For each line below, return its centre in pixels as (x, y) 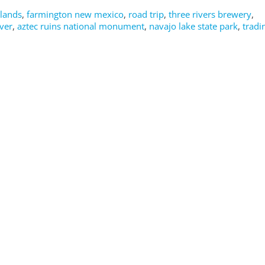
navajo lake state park (193, 26)
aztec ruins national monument (81, 26)
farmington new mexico (75, 14)
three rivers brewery (210, 14)
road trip (146, 14)
